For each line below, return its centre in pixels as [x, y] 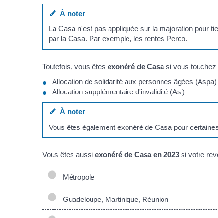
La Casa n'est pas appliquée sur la [104, 29]
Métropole [77, 177]
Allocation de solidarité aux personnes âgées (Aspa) [135, 82]
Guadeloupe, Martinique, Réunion [114, 199]
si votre [193, 155]
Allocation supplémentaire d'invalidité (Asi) [119, 92]
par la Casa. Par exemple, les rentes [107, 39]
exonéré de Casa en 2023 [137, 155]
